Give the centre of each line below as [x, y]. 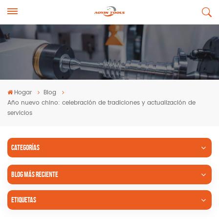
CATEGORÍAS [25, 147]
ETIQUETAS [24, 200]
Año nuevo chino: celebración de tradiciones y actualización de [101, 103]
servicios [20, 113]
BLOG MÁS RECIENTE [35, 174]
